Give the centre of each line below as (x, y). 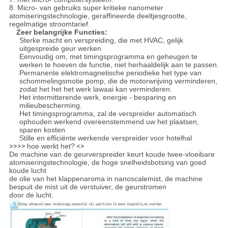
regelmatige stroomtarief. (49, 24)
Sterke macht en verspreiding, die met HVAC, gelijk (101, 40)
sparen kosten (42, 130)
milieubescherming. (50, 105)
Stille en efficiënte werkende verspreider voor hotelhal (105, 138)
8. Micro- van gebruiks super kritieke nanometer (86, 7)
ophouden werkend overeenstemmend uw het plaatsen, (109, 121)
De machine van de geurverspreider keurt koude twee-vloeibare (112, 154)
